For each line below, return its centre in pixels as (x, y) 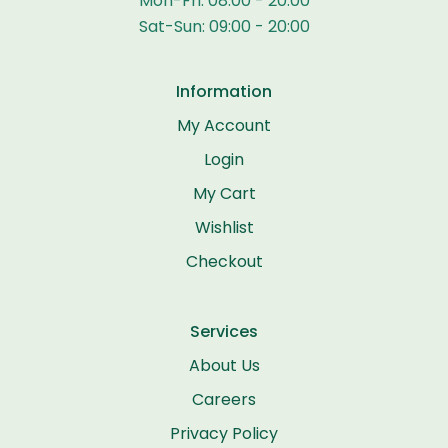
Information (224, 91)
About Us (224, 365)
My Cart (224, 193)
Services (224, 331)
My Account (224, 125)
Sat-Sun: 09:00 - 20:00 (224, 26)
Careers (224, 399)
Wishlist (224, 227)
